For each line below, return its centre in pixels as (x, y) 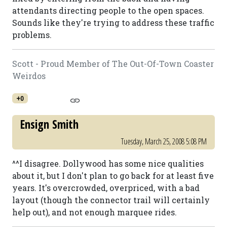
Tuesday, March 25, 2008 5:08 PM (164, 141)
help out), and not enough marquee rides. (94, 212)
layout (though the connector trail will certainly (111, 200)
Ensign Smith (49, 124)
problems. (32, 35)
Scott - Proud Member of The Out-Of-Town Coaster (113, 64)
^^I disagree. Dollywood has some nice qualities (108, 163)
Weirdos (29, 76)
